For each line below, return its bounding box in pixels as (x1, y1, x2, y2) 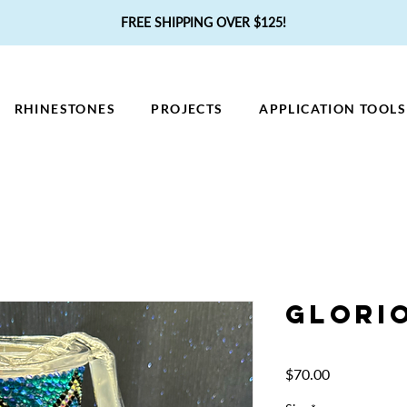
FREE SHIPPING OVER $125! (121, 15, 286, 30)
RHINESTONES (14, 101, 115, 116)
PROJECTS (151, 101, 223, 116)
